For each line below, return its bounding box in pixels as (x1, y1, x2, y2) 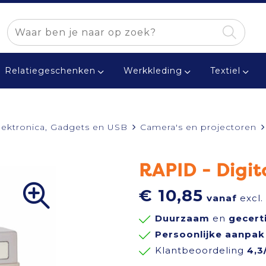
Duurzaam (155, 213, 210, 224)
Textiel (210, 65, 240, 76)
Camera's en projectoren (140, 122, 256, 132)
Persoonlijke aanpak (155, 229, 265, 240)
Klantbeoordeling (155, 245, 247, 256)
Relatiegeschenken (4, 65, 96, 76)
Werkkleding (123, 65, 182, 76)
